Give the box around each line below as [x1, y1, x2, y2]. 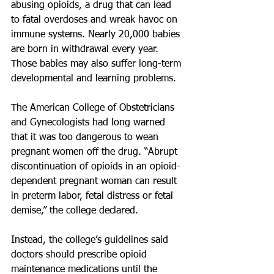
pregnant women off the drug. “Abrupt [11, 147, 180, 157]
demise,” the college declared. [11, 206, 138, 216]
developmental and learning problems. [11, 74, 176, 84]
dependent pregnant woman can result [11, 177, 180, 187]
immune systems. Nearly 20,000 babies [11, 30, 183, 40]
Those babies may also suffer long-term [11, 59, 184, 69]
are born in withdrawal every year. [11, 45, 161, 54]
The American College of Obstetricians [11, 103, 177, 113]
